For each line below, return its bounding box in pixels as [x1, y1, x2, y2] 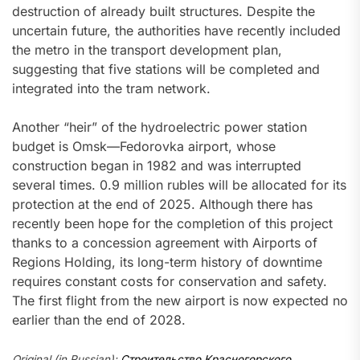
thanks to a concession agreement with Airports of [12, 235, 317, 252]
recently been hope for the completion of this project [12, 215, 333, 232]
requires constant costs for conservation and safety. [12, 273, 327, 290]
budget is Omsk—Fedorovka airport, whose [12, 138, 276, 155]
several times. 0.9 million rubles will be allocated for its [12, 177, 346, 194]
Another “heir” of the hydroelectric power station [12, 119, 307, 136]
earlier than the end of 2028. [12, 312, 186, 329]
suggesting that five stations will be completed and [12, 61, 320, 78]
